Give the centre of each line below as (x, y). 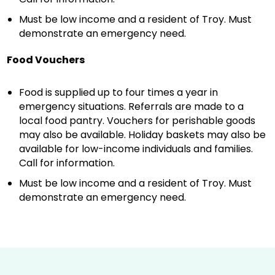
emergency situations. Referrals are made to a (132, 107)
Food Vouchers (46, 60)
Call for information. (67, 163)
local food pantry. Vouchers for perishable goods (137, 121)
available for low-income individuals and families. (136, 149)
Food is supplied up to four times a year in (119, 92)
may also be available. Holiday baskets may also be (143, 135)
